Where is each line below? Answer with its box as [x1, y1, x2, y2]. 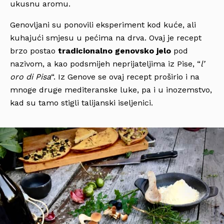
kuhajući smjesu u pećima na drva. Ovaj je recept [10, 33, 201, 43]
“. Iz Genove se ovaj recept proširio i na [51, 72, 199, 82]
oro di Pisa [10, 72, 51, 82]
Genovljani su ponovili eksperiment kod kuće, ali [10, 20, 196, 30]
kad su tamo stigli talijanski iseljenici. [10, 98, 153, 108]
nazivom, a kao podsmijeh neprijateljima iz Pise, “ [10, 59, 200, 69]
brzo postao [10, 46, 58, 56]
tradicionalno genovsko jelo [58, 46, 173, 56]
